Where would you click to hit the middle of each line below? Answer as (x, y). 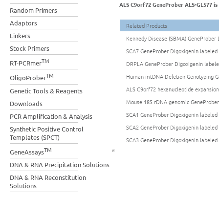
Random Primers (33, 10)
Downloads (26, 103)
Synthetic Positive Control (47, 129)
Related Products (147, 25)
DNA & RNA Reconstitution (48, 177)
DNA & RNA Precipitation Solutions (60, 164)
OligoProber (28, 78)
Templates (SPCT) (35, 137)
